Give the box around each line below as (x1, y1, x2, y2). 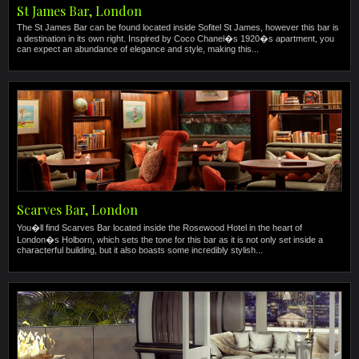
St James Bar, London (17, 2, 142, 19)
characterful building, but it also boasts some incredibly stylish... (17, 245, 263, 255)
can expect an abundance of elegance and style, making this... (17, 44, 259, 54)
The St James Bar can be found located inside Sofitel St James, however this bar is (17, 22, 339, 32)
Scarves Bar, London (17, 201, 138, 218)
